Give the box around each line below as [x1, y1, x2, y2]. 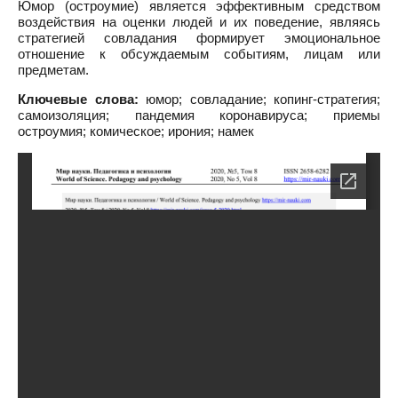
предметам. [18, 62, 89, 77]
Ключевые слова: [18, 92, 139, 107]
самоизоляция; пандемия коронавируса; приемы [18, 107, 380, 123]
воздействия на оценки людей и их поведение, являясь [18, 14, 380, 29]
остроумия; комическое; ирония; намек [18, 123, 254, 139]
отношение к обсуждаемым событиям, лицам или [18, 46, 380, 61]
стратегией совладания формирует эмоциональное [18, 30, 380, 45]
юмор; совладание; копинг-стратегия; [138, 92, 380, 107]
